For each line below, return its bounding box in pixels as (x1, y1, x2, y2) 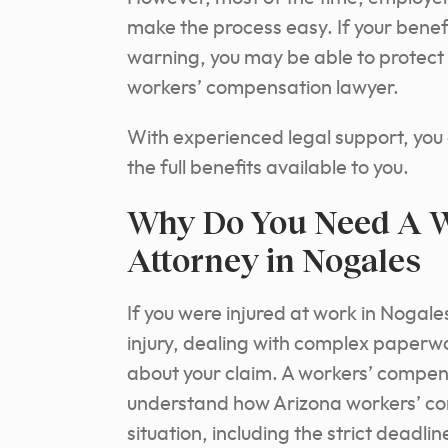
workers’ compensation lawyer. (127, 78, 399, 99)
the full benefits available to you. (127, 158, 409, 179)
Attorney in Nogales (127, 240, 421, 280)
